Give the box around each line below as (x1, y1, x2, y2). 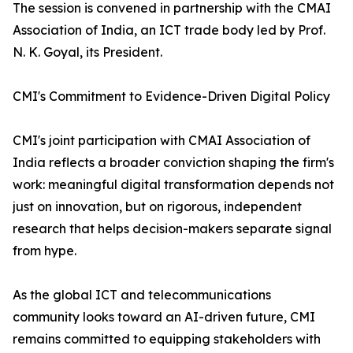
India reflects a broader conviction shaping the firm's (13, 154, 334, 171)
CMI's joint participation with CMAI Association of (13, 132, 310, 149)
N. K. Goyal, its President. (13, 44, 162, 61)
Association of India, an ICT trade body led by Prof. (13, 22, 325, 39)
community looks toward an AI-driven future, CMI (13, 309, 315, 325)
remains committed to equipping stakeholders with (13, 331, 321, 347)
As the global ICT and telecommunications (13, 287, 271, 303)
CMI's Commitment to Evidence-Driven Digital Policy (13, 88, 330, 105)
